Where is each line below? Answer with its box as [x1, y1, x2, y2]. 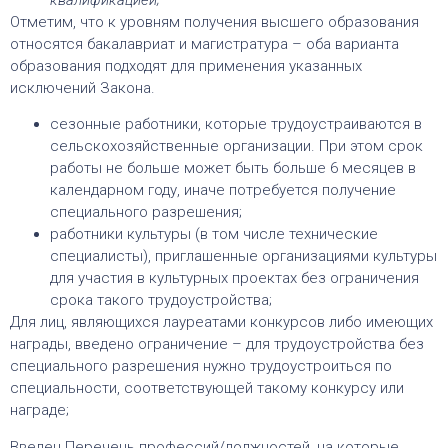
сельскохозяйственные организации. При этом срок [50, 137, 423, 156]
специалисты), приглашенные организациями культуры [50, 247, 437, 266]
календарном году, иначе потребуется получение [50, 181, 396, 200]
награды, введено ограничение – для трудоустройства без [10, 335, 424, 354]
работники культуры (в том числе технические [50, 225, 378, 244]
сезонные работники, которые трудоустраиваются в [50, 115, 422, 134]
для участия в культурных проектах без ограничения [50, 269, 419, 288]
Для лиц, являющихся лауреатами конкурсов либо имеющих [10, 313, 433, 332]
